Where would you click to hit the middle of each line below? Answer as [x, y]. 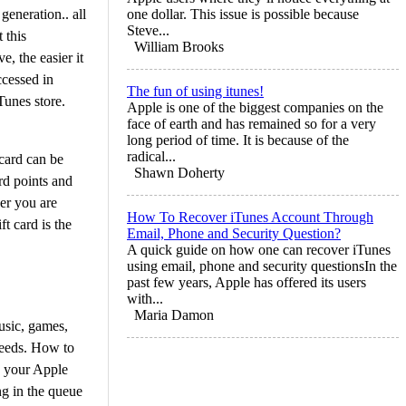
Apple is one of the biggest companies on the [255, 107]
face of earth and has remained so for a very [251, 123]
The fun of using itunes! [195, 91]
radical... [151, 156]
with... [145, 298]
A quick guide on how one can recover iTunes [259, 249]
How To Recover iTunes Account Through [250, 217]
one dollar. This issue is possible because [243, 14]
